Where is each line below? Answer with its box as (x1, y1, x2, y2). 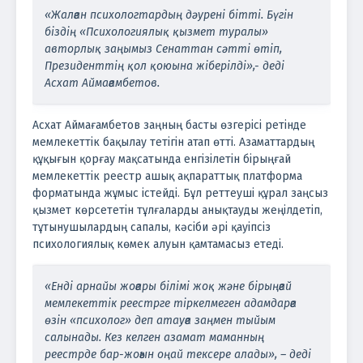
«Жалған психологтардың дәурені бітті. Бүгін (45, 8, 293, 22)
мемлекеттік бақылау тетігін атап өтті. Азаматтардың (32, 135, 314, 149)
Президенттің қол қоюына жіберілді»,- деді (45, 59, 284, 73)
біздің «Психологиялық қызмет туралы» (45, 25, 268, 39)
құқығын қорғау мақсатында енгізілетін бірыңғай (32, 152, 291, 166)
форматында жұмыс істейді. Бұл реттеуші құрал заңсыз (32, 186, 328, 200)
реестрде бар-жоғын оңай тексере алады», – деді (45, 348, 311, 361)
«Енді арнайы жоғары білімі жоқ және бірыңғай (45, 280, 292, 293)
